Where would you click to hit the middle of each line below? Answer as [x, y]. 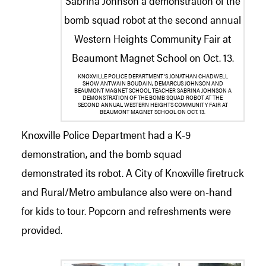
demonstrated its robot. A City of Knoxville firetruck [133, 173]
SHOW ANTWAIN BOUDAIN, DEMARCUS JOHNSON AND [153, 83]
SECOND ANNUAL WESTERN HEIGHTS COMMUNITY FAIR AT [153, 104]
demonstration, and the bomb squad [102, 154]
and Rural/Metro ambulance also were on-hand [127, 192]
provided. [42, 230]
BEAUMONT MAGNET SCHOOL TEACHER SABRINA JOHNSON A [153, 90]
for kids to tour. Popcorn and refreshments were [126, 211]
